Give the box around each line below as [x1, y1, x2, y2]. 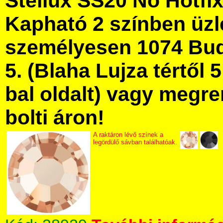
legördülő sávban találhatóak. [93, 138, 177, 146]
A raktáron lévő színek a [93, 131, 163, 138]
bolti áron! [5, 106, 105, 129]
